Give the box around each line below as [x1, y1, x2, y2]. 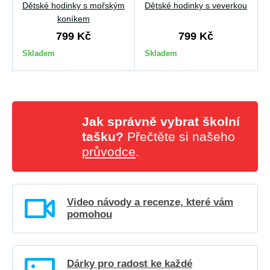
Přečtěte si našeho [124, 130, 235, 144]
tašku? [82, 130, 124, 144]
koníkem [57, 14, 90, 24]
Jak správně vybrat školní [82, 115, 240, 129]
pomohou [67, 209, 112, 221]
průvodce [82, 145, 136, 159]
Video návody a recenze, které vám [67, 196, 233, 209]
